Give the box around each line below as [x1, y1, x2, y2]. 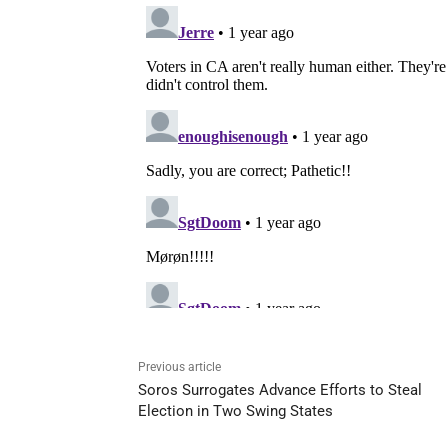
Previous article [138, 359, 221, 374]
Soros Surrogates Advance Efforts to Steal [138, 380, 422, 399]
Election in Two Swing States [138, 401, 333, 420]
